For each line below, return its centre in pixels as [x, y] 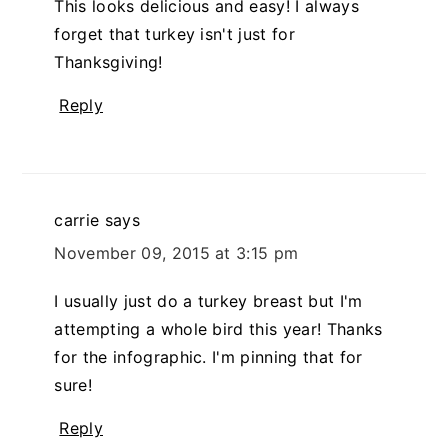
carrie [77, 219]
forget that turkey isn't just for [174, 33]
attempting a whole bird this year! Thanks [218, 328]
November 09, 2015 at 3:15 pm [176, 252]
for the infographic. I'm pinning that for [208, 356]
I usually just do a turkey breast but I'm [208, 300]
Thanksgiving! [108, 61]
